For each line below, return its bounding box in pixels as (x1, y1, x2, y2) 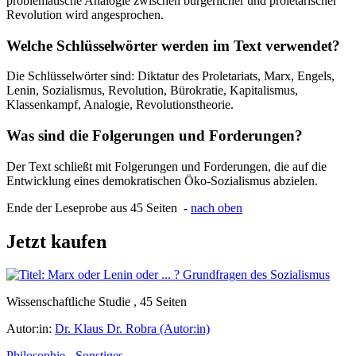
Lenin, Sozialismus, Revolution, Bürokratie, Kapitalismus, (6, 83, 298, 98)
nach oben (191, 200, 242, 215)
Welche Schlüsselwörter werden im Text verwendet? (6, 37, 340, 54)
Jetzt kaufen (6, 230, 106, 252)
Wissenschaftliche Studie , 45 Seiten (6, 295, 187, 309)
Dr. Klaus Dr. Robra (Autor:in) (55, 322, 210, 336)
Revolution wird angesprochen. (6, 7, 164, 21)
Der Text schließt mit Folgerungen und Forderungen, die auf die (6, 159, 327, 173)
